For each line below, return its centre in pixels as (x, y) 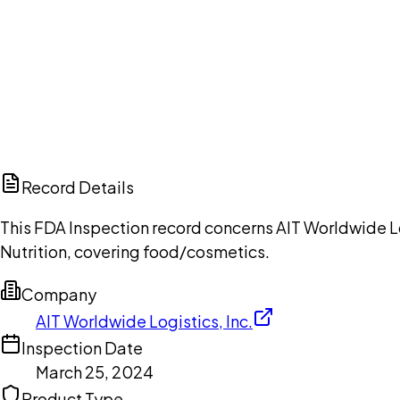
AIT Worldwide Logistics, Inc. (144, 321)
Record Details (78, 187)
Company (59, 295)
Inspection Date (82, 348)
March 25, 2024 (95, 372)
